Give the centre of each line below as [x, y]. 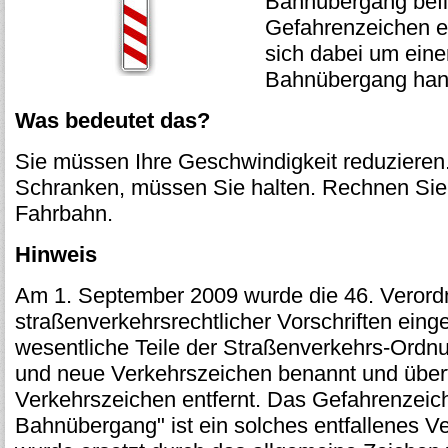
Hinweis [56, 254]
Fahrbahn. [64, 213]
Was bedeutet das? [112, 120]
